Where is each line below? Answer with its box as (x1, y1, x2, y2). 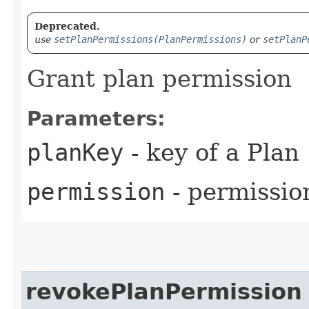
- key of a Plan (123, 138, 299, 166)
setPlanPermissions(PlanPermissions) (54, 33, 247, 45)
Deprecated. (34, 20, 100, 32)
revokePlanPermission (26, 279, 302, 304)
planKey (27, 138, 123, 166)
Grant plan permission (27, 64, 292, 92)
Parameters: (27, 106, 166, 130)
